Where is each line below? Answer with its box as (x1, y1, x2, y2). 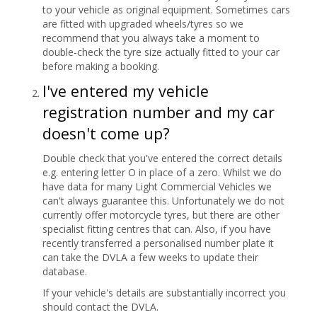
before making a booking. (42, 59, 159, 73)
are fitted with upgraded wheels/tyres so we (42, 16, 243, 30)
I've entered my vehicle (42, 80, 209, 101)
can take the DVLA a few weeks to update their (42, 250, 258, 264)
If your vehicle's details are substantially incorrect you (42, 285, 286, 299)
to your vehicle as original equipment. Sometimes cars (42, 2, 290, 16)
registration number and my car (42, 101, 275, 122)
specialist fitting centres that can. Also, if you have (42, 221, 271, 236)
